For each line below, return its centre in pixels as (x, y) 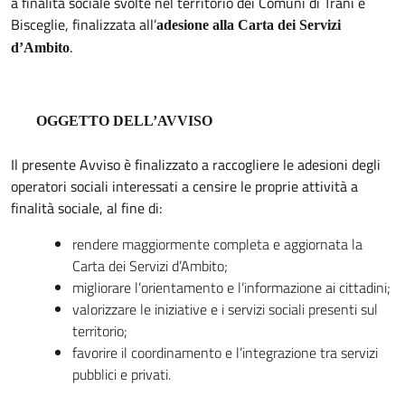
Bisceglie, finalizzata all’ (84, 24)
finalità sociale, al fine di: (86, 207)
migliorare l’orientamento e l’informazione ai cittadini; (231, 287)
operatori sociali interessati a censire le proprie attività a (184, 186)
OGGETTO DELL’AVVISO (124, 120)
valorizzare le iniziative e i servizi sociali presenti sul (225, 309)
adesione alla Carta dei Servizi (249, 24)
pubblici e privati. (122, 374)
